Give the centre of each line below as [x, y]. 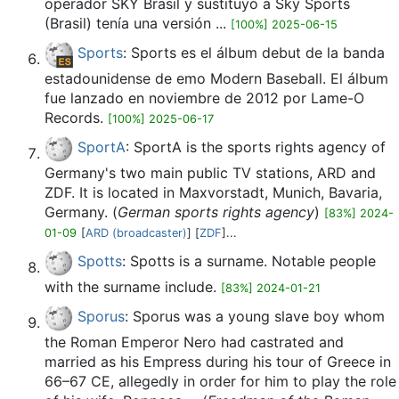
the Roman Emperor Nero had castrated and [194, 342]
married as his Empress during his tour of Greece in [218, 362]
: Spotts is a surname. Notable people [249, 261]
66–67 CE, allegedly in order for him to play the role [220, 381]
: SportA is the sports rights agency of [256, 147]
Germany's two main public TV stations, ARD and [210, 173]
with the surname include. [133, 287]
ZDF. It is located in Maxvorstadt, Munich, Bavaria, [213, 192]
